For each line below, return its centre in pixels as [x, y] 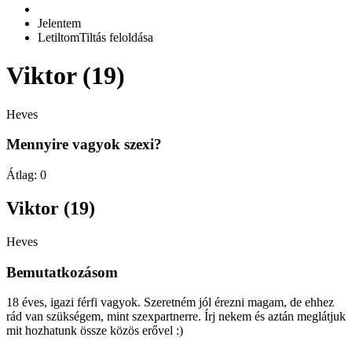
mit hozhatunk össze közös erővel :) [95, 331]
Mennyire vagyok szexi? [84, 145]
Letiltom [59, 37]
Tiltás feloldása [116, 37]
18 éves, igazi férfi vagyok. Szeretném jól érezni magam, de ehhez [170, 302]
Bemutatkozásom [62, 272]
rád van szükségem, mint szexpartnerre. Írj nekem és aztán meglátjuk [176, 317]
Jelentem [59, 23]
